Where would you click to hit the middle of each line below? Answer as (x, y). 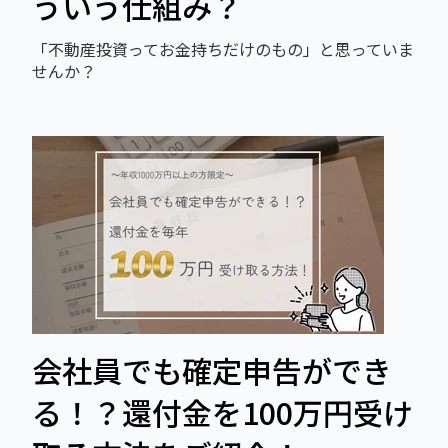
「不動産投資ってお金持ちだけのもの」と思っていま (223, 48)
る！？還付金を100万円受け (222, 412)
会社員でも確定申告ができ (212, 370)
